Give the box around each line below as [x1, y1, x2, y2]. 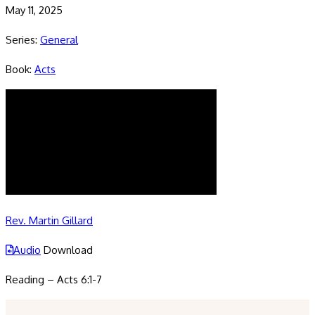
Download [44, 243, 93, 257]
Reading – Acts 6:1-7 [6, 273, 102, 287]
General [40, 33, 78, 47]
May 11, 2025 [6, 4, 63, 18]
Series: [6, 33, 40, 47]
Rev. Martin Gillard [6, 214, 93, 228]
